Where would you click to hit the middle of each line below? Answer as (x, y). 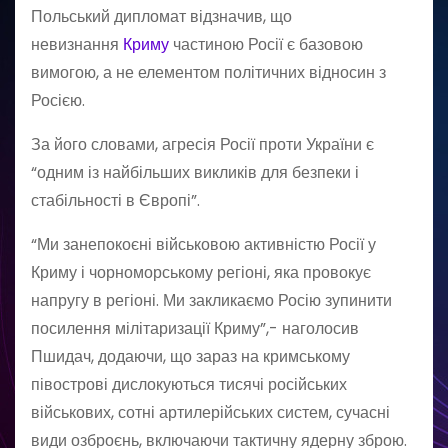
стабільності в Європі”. (115, 200)
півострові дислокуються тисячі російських (189, 384)
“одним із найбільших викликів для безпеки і (195, 172)
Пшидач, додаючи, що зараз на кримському (190, 356)
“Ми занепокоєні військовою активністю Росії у (203, 244)
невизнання (77, 44)
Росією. (58, 100)
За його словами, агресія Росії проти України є (202, 144)
